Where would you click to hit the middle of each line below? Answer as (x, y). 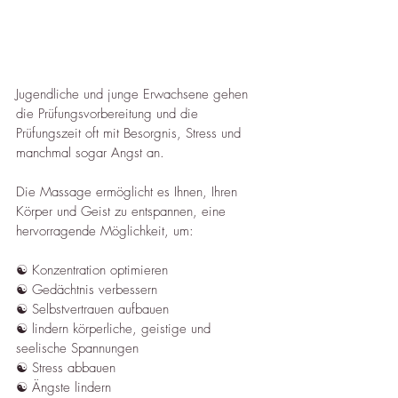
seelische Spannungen (77, 349)
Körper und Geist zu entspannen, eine (123, 212)
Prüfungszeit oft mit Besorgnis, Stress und (131, 134)
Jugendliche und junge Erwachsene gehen (134, 95)
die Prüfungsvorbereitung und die (109, 114)
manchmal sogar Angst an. (90, 153)
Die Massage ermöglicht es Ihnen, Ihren (129, 192)
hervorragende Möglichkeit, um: (105, 231)
